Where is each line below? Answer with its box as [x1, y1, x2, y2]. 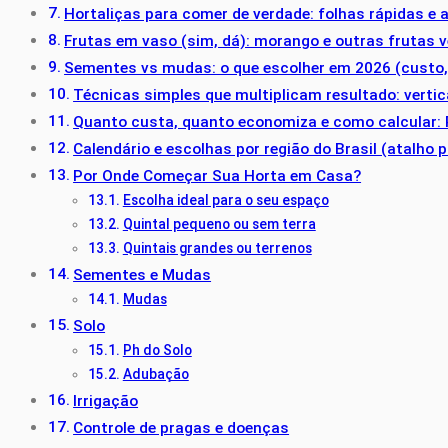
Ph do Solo [122, 342, 192, 359]
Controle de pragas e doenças [73, 419, 290, 438]
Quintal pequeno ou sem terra [122, 216, 316, 233]
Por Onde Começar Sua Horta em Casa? [73, 167, 362, 186]
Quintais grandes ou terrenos [122, 240, 312, 257]
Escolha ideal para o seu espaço [122, 192, 329, 209]
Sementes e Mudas [73, 266, 212, 285]
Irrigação [73, 392, 139, 411]
